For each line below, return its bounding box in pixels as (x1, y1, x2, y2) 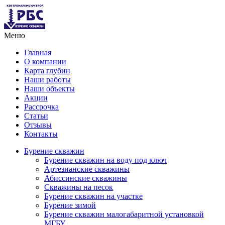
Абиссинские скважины (44, 174, 127, 182)
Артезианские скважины (44, 165, 130, 173)
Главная (24, 48, 51, 57)
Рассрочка (24, 102, 59, 111)
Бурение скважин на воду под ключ (44, 156, 167, 164)
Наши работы (24, 75, 71, 84)
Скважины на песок (44, 183, 113, 191)
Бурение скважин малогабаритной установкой (44, 210, 204, 218)
